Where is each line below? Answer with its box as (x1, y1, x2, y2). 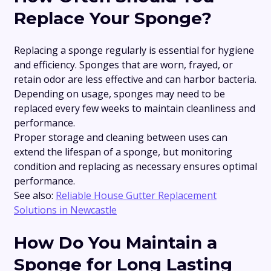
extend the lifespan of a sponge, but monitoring (14, 145, 232, 159)
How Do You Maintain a (14, 232, 217, 253)
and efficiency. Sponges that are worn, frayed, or (14, 58, 233, 72)
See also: (14, 189, 56, 203)
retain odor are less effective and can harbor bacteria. (14, 73, 256, 87)
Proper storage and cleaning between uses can (14, 131, 227, 145)
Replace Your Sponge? (14, 8, 212, 29)
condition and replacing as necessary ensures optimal (14, 160, 257, 174)
